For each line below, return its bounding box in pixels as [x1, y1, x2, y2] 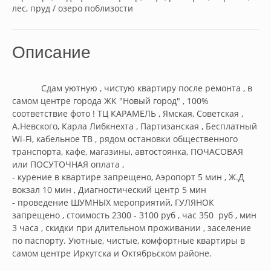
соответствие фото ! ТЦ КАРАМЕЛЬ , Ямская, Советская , [12, 108, 243, 119]
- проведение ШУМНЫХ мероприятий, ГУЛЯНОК [12, 197, 214, 208]
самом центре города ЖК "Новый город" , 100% [12, 95, 209, 106]
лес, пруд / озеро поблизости [12, 2, 133, 14]
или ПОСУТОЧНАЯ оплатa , [12, 158, 124, 170]
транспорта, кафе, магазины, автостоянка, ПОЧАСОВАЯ [12, 146, 243, 157]
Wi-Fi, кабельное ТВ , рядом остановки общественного [12, 133, 238, 145]
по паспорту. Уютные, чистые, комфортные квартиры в [12, 235, 245, 246]
